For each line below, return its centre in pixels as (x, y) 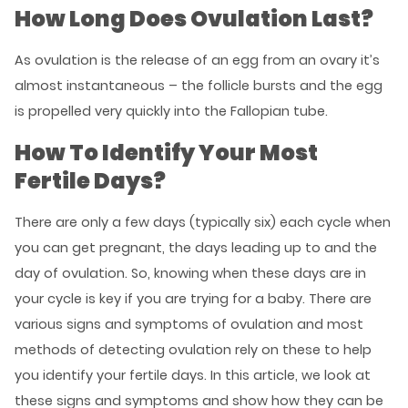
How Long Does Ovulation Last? (194, 19)
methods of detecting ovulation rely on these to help (193, 350)
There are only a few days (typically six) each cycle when (203, 222)
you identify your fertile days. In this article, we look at (193, 375)
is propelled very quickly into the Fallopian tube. (171, 111)
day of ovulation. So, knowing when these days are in (190, 273)
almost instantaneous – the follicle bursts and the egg (199, 86)
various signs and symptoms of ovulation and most (189, 324)
